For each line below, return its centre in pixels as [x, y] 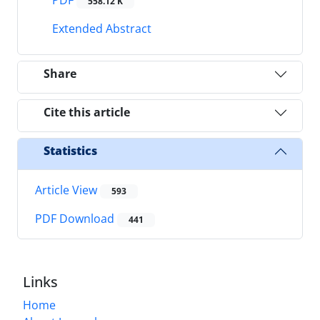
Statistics [70, 151]
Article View [67, 190]
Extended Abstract [100, 28]
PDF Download [76, 219]
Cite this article [87, 112]
